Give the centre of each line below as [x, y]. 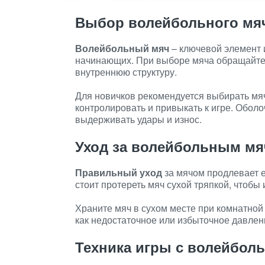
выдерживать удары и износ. [138, 119]
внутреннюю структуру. [126, 72]
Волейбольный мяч [122, 48]
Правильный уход [119, 172]
